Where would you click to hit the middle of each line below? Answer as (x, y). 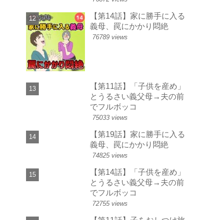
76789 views (110, 37)
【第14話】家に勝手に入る (137, 15)
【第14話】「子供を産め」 (137, 172)
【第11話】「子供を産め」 (137, 86)
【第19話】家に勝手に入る (137, 134)
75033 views (110, 118)
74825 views (110, 156)
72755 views (110, 204)
